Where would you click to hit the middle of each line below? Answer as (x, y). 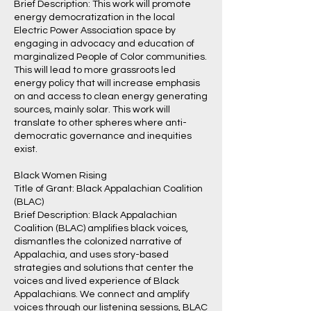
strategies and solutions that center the (104, 268)
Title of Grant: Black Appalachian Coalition (108, 189)
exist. (26, 149)
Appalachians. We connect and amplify (102, 294)
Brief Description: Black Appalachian (95, 215)
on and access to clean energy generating (111, 96)
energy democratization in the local (94, 17)
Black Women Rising (60, 176)
